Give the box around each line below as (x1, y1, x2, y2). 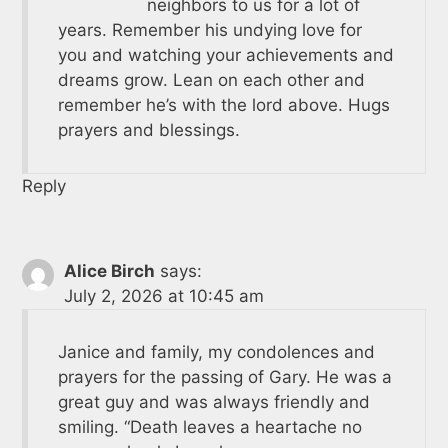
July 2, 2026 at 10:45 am (63, 285, 264, 306)
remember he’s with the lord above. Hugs (57, 94, 390, 115)
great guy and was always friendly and (57, 391, 370, 412)
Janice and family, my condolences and (57, 341, 375, 362)
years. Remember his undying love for (57, 19, 362, 40)
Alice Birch (63, 260, 155, 281)
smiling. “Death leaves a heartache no (57, 416, 362, 437)
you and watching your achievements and (57, 44, 394, 65)
